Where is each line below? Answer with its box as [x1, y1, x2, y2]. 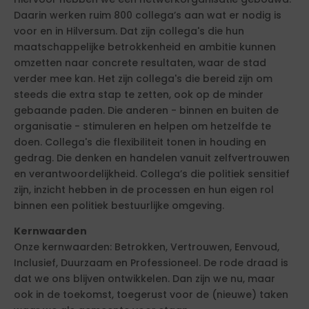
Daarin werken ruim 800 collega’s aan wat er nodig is [14, 8, 281, 22]
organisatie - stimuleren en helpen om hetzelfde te [14, 119, 271, 133]
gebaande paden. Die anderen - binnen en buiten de [14, 103, 279, 117]
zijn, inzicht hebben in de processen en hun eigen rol [14, 183, 274, 197]
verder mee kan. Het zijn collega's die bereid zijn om [14, 72, 272, 86]
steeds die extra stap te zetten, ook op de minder [14, 88, 263, 101]
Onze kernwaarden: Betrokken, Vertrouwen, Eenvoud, [14, 240, 279, 254]
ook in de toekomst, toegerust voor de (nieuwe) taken [14, 288, 288, 301]
